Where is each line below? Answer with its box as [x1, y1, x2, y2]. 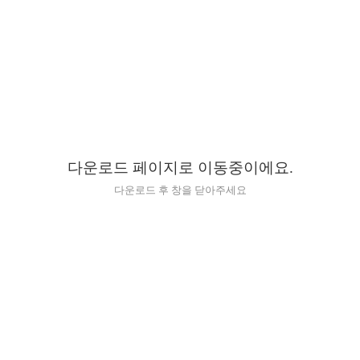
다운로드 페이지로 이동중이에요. [67, 159, 293, 176]
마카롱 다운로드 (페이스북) [117, 207, 243, 219]
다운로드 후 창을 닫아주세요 [113, 184, 247, 196]
